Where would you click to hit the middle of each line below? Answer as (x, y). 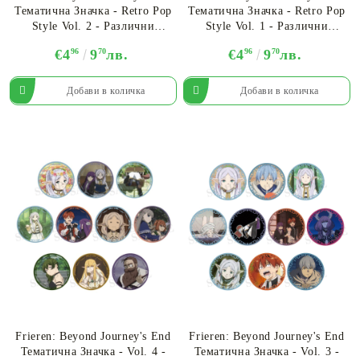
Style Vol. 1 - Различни (267, 26)
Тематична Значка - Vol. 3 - (267, 352)
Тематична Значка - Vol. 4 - (93, 352)
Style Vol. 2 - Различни (93, 26)
